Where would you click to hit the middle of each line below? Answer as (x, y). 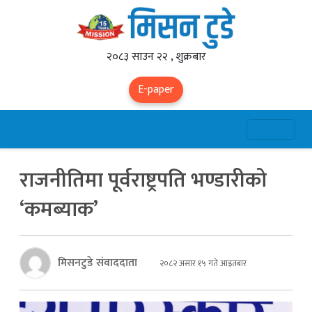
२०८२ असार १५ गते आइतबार (202, 263)
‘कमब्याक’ (59, 210)
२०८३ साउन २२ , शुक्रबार (156, 57)
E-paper (156, 89)
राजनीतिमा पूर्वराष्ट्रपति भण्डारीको (143, 180)
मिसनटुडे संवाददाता (97, 263)
